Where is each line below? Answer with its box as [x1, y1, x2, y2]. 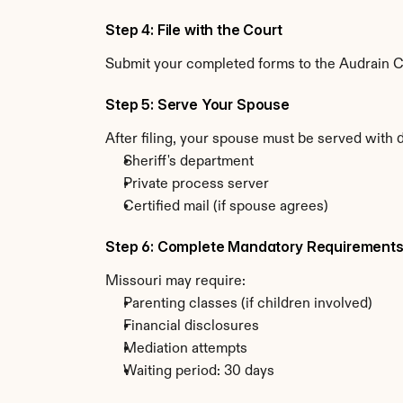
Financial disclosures [123, 319, 259, 334]
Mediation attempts [123, 342, 247, 356]
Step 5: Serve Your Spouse [105, 95, 290, 113]
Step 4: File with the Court [105, 21, 282, 39]
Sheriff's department [123, 155, 254, 169]
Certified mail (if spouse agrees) [123, 200, 328, 214]
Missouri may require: [105, 274, 246, 289]
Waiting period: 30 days [123, 364, 274, 379]
